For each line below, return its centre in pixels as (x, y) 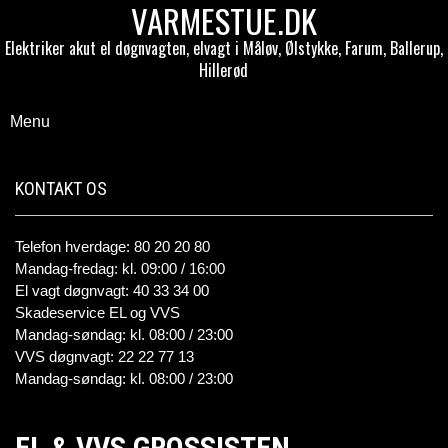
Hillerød (224, 70)
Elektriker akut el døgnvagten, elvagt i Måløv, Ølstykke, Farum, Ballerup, (224, 48)
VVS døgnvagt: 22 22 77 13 (104, 356)
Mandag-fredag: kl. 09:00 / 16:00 (120, 268)
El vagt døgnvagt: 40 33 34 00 (112, 290)
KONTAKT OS (61, 188)
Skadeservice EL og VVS (97, 312)
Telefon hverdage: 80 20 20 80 (112, 246)
